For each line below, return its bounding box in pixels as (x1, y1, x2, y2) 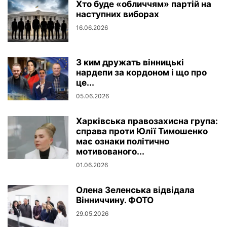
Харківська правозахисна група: (76, 116, 218, 126)
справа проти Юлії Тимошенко (76, 126, 208, 136)
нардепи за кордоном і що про (76, 67, 207, 78)
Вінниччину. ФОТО (76, 195, 154, 205)
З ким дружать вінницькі (76, 57, 184, 67)
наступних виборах (76, 9, 159, 19)
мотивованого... (76, 146, 144, 157)
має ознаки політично (76, 136, 169, 146)
